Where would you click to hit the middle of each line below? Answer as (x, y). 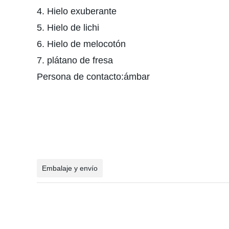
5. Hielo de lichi (71, 28)
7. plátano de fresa (75, 60)
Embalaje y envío (70, 168)
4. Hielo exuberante (77, 11)
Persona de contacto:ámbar (93, 77)
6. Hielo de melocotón (84, 44)
